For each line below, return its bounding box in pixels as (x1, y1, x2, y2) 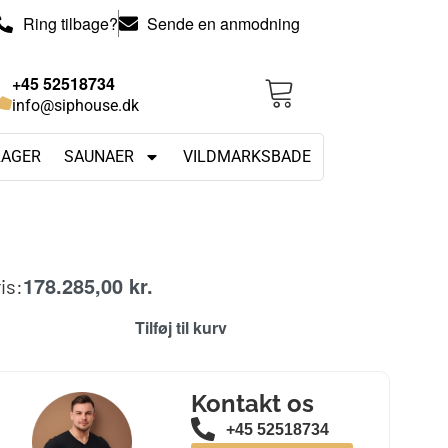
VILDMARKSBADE (183, 146, 312, 166)
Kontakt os (191, 388, 315, 418)
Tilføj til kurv (135, 316, 228, 340)
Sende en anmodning (147, 12, 301, 35)
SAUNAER (64, 146, 135, 166)
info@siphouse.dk (11, 95, 139, 115)
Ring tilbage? (22, 12, 118, 35)
